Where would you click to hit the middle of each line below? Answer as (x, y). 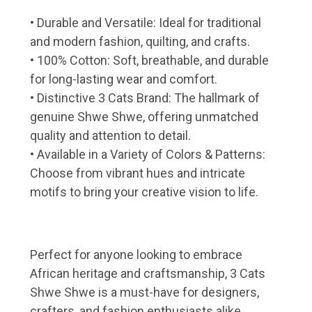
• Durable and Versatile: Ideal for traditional (146, 22)
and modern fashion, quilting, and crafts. (140, 41)
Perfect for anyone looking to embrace (136, 254)
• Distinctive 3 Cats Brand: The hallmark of (145, 97)
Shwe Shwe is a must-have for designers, (145, 292)
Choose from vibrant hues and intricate (138, 173)
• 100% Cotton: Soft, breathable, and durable (149, 60)
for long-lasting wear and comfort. (124, 79)
